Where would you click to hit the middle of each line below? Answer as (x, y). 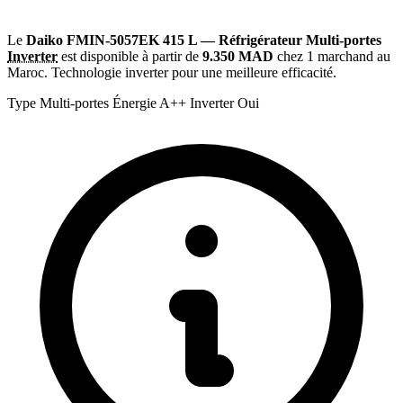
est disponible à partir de (130, 56)
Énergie (134, 103)
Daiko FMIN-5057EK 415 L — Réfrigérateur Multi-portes (204, 40)
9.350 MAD (238, 56)
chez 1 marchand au (332, 56)
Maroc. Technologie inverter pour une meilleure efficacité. (172, 72)
